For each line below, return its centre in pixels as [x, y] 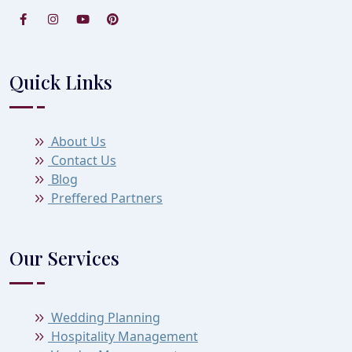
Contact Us [82, 160]
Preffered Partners [105, 198]
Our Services [64, 257]
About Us [77, 141]
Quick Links [61, 81]
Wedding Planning [104, 317]
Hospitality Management [123, 336]
